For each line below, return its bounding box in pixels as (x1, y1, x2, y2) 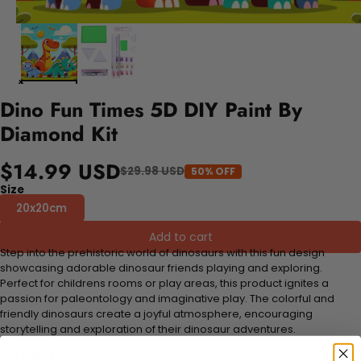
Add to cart (148, 228, 213, 245)
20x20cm (16, 200, 67, 216)
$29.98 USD (120, 164, 185, 180)
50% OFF (191, 164, 235, 178)
